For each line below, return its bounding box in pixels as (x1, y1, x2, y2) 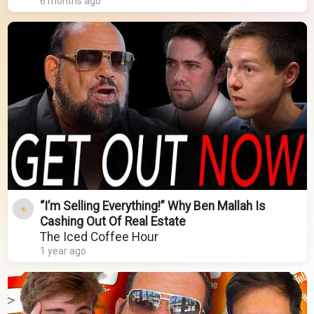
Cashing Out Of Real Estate (39, 214, 186, 229)
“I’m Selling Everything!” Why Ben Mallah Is (39, 199, 266, 214)
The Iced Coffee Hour (39, 230, 158, 245)
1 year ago (39, 245, 86, 257)
